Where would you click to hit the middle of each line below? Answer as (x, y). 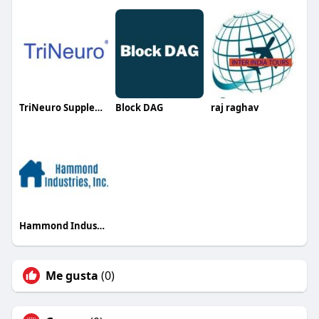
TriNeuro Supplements (98, 108)
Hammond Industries (100, 226)
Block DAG (139, 108)
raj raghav (235, 108)
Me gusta (72, 276)
